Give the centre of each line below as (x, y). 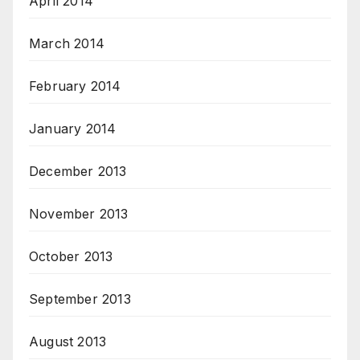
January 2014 (73, 129)
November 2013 (79, 214)
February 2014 (75, 86)
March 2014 (67, 44)
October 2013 (71, 257)
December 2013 (78, 172)
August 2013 (68, 342)
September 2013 (80, 299)
